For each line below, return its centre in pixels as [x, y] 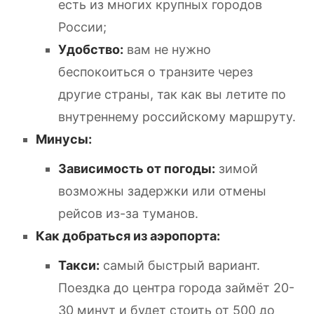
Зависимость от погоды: [137, 168]
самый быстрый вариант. [180, 265]
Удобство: [91, 49]
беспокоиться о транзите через [156, 71]
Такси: [79, 265]
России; [82, 27]
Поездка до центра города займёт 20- [176, 287]
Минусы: [64, 139]
